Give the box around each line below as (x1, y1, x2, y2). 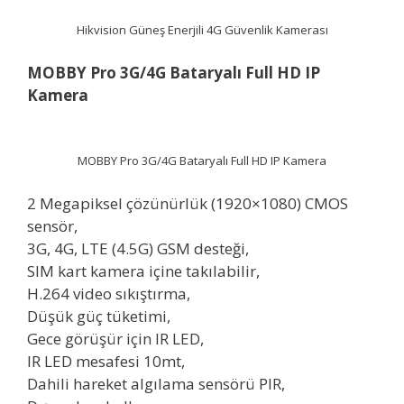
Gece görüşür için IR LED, (27, 328, 204, 350)
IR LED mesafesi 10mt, (27, 351, 185, 372)
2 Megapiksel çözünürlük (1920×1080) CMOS (27, 193, 348, 215)
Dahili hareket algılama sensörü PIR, (27, 373, 285, 395)
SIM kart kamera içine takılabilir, (27, 261, 260, 282)
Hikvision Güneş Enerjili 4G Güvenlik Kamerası (76, 21, 328, 38)
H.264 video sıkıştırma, (27, 283, 190, 305)
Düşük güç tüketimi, (27, 306, 170, 327)
